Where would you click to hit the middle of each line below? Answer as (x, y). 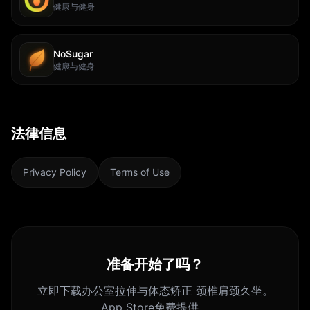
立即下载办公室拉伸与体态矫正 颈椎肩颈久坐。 (155, 291)
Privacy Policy (55, 172)
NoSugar (73, 54)
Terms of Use (140, 172)
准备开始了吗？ (155, 264)
